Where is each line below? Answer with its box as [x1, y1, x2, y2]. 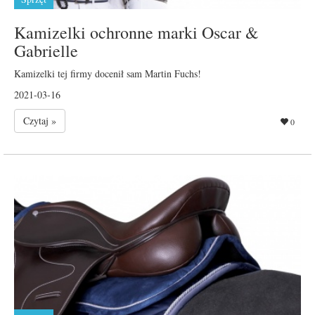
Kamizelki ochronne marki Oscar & [14, 21, 259, 44]
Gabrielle [14, 39, 78, 63]
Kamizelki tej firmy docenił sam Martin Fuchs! [14, 67, 201, 81]
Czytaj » [23, 114, 56, 128]
